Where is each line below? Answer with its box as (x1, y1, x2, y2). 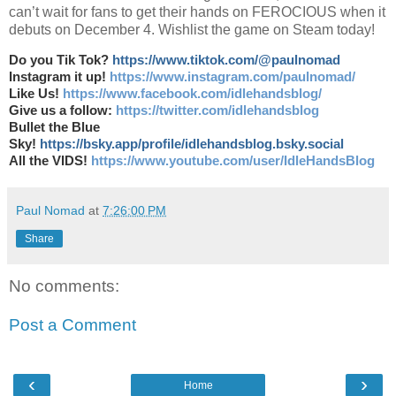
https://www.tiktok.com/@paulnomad (112, 53, 340, 68)
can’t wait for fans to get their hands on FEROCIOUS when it (9, 4, 385, 19)
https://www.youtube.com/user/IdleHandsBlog (91, 154, 375, 169)
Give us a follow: (9, 103, 116, 118)
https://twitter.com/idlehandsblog (116, 103, 319, 118)
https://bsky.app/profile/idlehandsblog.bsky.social (40, 137, 344, 152)
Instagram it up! (9, 70, 110, 85)
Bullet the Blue (9, 120, 100, 135)
